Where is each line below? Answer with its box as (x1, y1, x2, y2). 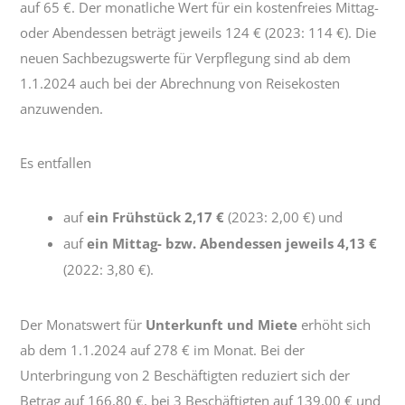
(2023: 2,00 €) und (224, 208, 344, 226)
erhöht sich (297, 316, 372, 334)
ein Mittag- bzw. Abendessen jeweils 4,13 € (87, 234, 378, 252)
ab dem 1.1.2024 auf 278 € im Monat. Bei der (20, 341, 306, 359)
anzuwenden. (20, 99, 104, 118)
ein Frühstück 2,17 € (87, 208, 225, 226)
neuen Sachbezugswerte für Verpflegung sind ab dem (20, 49, 352, 67)
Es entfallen (20, 154, 96, 172)
